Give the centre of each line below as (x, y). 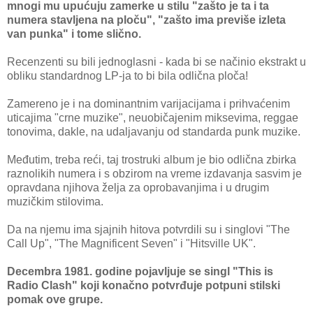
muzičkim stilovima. (55, 202)
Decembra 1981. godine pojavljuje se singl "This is (140, 272)
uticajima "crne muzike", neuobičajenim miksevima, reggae (153, 118)
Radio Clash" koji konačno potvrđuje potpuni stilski (144, 286)
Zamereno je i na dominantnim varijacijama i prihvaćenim (148, 104)
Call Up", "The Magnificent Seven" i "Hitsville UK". (131, 244)
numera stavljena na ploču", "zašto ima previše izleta (146, 20)
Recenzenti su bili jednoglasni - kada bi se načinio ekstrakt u (156, 62)
